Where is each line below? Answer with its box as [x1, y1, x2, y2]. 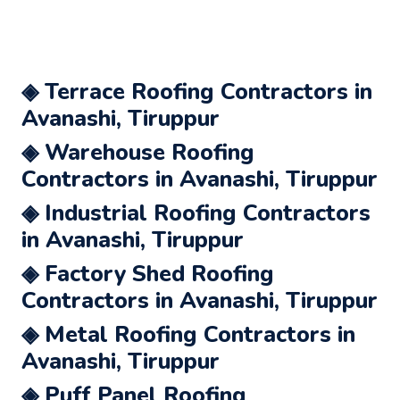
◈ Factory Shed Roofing [21, 258, 274, 289]
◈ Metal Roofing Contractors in [21, 319, 355, 350]
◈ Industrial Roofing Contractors [21, 197, 371, 229]
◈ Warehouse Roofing [21, 137, 254, 168]
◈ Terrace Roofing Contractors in [21, 76, 372, 107]
